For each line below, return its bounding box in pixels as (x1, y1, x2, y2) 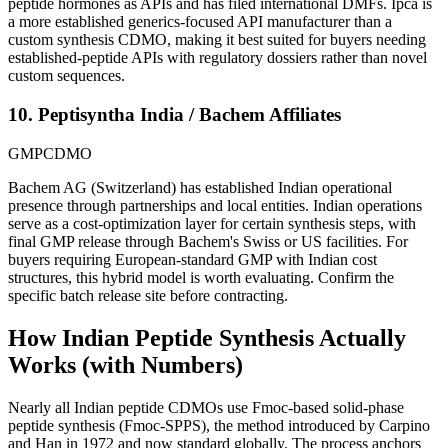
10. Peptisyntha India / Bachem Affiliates (8, 104, 341, 126)
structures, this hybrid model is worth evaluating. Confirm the (8, 268, 394, 286)
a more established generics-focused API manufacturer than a (8, 13, 392, 31)
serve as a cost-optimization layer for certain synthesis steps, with (8, 214, 416, 232)
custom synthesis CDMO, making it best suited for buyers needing (8, 31, 426, 49)
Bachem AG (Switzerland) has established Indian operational (8, 178, 392, 196)
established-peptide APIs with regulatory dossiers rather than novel (8, 49, 427, 67)
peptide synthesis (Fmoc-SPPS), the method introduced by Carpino (8, 416, 430, 434)
